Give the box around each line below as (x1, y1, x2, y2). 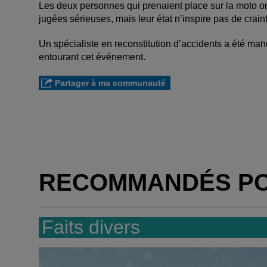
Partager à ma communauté (55, 77, 166, 88)
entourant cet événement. (39, 51, 145, 62)
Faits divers (42, 216, 140, 238)
